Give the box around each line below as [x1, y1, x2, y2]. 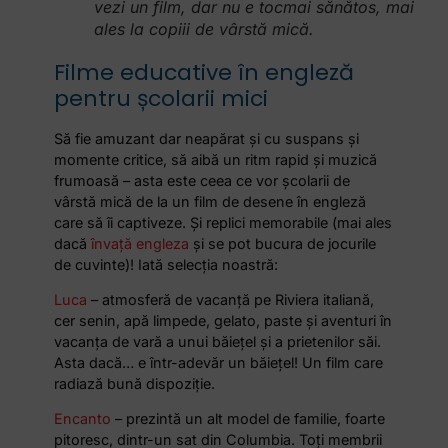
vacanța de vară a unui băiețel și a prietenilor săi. [54, 332, 382, 350]
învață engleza [91, 234, 190, 252]
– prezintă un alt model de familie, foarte [111, 410, 386, 428]
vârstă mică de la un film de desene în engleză [54, 192, 367, 210]
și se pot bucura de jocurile [189, 234, 377, 252]
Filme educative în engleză [54, 56, 355, 88]
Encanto [54, 410, 112, 428]
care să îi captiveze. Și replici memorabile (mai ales [54, 213, 393, 231]
